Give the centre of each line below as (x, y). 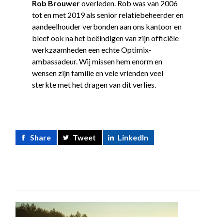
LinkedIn (133, 138)
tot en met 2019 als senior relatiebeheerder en (108, 15)
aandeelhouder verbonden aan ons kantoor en (107, 27)
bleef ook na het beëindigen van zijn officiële (105, 38)
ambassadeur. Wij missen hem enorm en (97, 62)
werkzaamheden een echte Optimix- (92, 50)
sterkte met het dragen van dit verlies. (94, 85)
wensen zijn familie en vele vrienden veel (97, 73)
